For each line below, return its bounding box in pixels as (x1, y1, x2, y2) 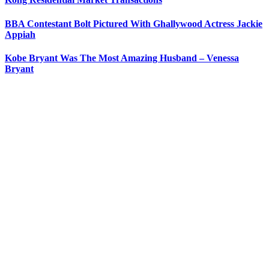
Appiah (5, 29, 35, 40)
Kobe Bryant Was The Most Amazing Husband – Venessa (5, 52, 239, 63)
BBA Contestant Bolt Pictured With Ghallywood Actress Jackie (5, 18, 262, 29)
